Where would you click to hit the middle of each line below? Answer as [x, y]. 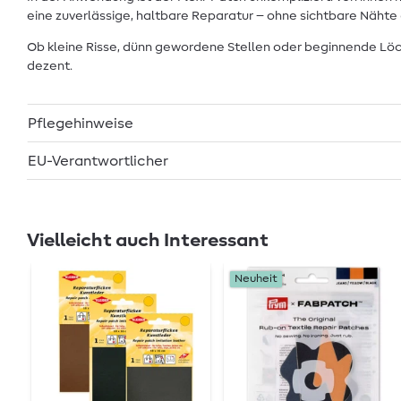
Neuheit [256, 279]
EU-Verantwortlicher [98, 161]
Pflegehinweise [81, 123]
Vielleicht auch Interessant [148, 240]
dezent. [50, 66]
